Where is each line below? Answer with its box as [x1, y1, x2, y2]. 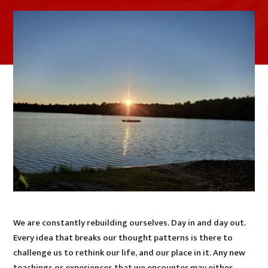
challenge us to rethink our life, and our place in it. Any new [13, 245, 246, 261]
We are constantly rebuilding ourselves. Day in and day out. [13, 215, 246, 231]
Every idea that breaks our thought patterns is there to [13, 230, 233, 246]
